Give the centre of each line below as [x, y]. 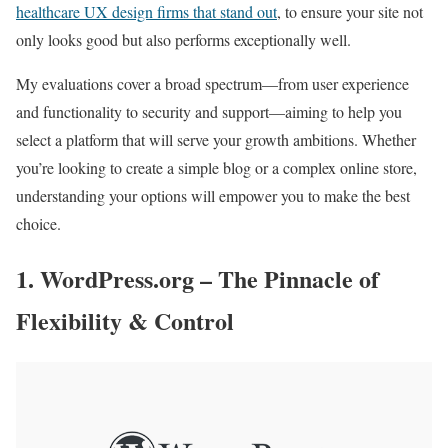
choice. [38, 223]
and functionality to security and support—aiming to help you [209, 111]
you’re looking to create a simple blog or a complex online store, [216, 167]
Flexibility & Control [125, 320]
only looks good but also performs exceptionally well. [183, 39]
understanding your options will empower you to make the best [213, 195]
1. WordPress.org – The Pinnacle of [197, 278]
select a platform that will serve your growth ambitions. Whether [216, 139]
